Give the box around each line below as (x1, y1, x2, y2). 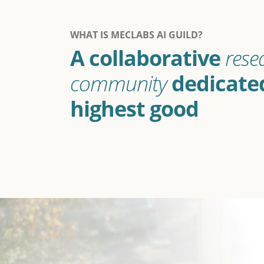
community (70, 69, 167, 98)
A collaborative (70, 44, 225, 72)
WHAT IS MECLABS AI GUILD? (70, 28, 203, 41)
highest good (70, 94, 199, 123)
